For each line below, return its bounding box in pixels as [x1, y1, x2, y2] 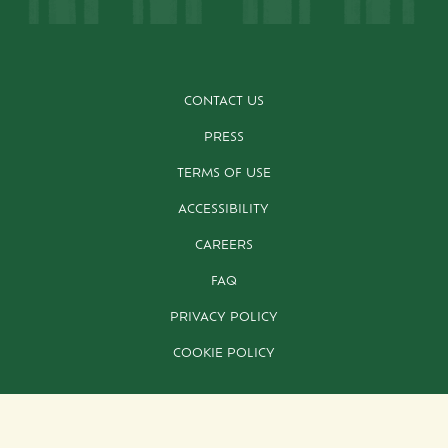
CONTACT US [183, 95, 264, 108]
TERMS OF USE [176, 167, 271, 180]
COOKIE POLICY [172, 347, 275, 360]
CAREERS [194, 239, 253, 252]
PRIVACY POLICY [169, 311, 278, 324]
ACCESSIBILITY [178, 203, 270, 216]
